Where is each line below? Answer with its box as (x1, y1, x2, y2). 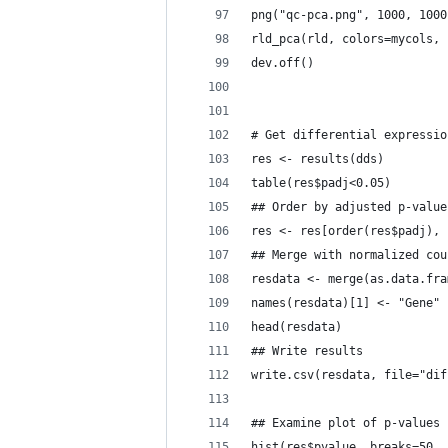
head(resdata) (251, 320, 342, 334)
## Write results (251, 344, 363, 358)
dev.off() (251, 56, 314, 70)
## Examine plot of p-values (251, 416, 440, 430)
